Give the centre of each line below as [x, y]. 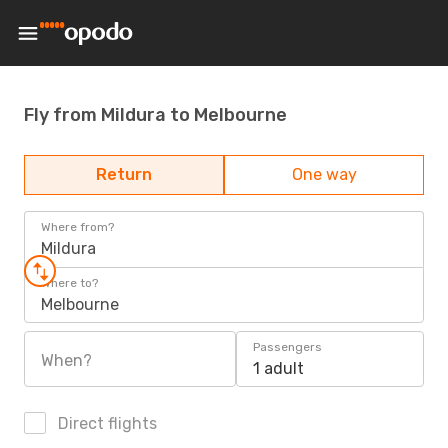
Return [124, 174]
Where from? [77, 227]
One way [324, 174]
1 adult [278, 368]
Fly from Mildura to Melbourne [155, 114]
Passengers [287, 347]
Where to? [69, 283]
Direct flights [105, 423]
